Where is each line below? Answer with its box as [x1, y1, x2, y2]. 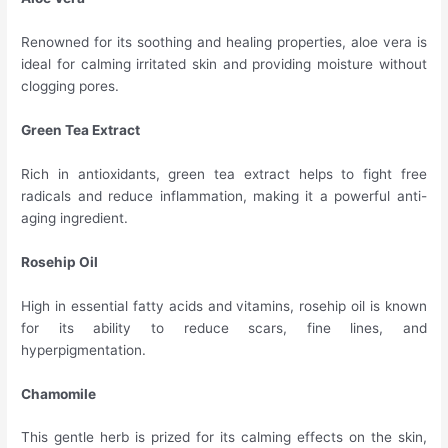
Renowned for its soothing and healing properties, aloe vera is [21, 34, 427, 51]
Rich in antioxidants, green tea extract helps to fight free [21, 165, 427, 182]
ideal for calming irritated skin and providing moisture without [21, 56, 427, 73]
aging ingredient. [21, 209, 129, 226]
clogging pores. [21, 78, 120, 95]
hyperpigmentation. [21, 341, 147, 358]
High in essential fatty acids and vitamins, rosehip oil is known [21, 297, 427, 314]
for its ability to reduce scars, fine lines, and [21, 319, 427, 336]
